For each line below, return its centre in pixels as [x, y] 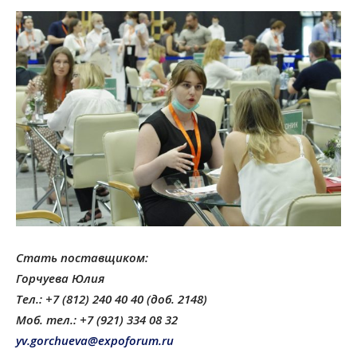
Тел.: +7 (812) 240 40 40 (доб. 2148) [112, 298]
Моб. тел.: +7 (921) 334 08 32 [97, 319]
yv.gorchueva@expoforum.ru [95, 340]
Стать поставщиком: [82, 257]
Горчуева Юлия [60, 278]
